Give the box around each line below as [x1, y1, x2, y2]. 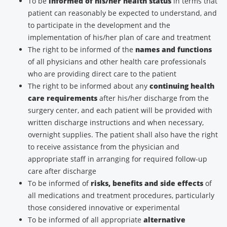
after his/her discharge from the [97, 93, 209, 103]
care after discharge [28, 166, 96, 176]
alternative [143, 215, 185, 224]
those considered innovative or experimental [28, 203, 180, 212]
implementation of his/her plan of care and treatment [28, 32, 211, 42]
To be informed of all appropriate [28, 215, 143, 224]
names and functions [135, 45, 212, 54]
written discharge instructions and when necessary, [28, 118, 204, 127]
